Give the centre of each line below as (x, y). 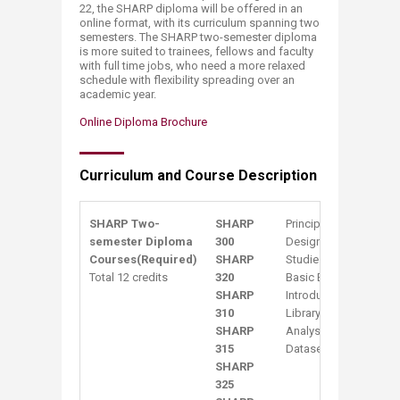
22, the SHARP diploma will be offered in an (191, 8)
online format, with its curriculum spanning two (200, 23)
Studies (305, 259)
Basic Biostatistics (333, 277)
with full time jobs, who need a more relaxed (192, 66)
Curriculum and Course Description (198, 175)
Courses (113, 259)
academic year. (118, 94)
